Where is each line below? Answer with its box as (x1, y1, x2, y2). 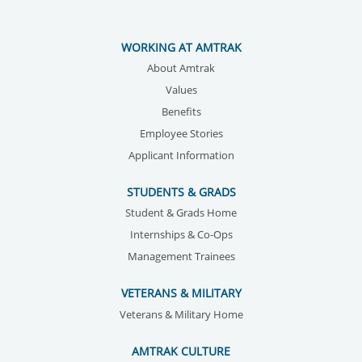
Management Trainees (127, 250, 235, 264)
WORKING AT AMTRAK (120, 39, 242, 55)
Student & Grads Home (125, 206, 237, 221)
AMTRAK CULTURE (132, 343, 230, 359)
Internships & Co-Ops (129, 228, 233, 242)
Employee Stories (139, 126, 223, 141)
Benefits (161, 104, 201, 119)
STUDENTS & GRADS (126, 183, 236, 200)
